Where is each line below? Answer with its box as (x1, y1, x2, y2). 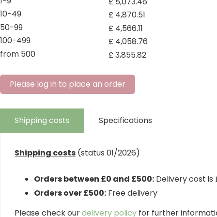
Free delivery (106, 187, 157, 199)
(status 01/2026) (76, 147, 140, 158)
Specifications (99, 114, 152, 126)
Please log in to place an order (10, 78, 125, 90)
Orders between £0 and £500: (34, 173, 154, 185)
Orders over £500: (34, 187, 106, 199)
